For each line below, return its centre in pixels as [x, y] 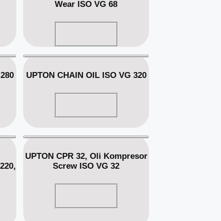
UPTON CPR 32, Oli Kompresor [86, 156]
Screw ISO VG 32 [86, 166]
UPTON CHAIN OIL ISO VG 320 [86, 75]
